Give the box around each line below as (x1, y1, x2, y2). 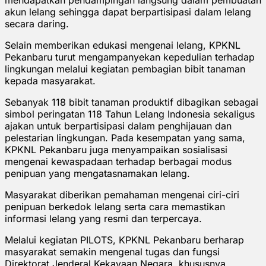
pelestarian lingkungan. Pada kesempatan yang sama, (5, 131, 245, 144)
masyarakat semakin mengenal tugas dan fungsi (5, 245, 220, 258)
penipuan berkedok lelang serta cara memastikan (5, 200, 225, 213)
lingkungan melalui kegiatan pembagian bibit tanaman (5, 62, 245, 75)
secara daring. (5, 17, 69, 30)
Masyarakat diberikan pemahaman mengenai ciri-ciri (5, 188, 239, 201)
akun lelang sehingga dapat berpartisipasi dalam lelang (5, 5, 251, 18)
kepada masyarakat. (5, 74, 96, 87)
